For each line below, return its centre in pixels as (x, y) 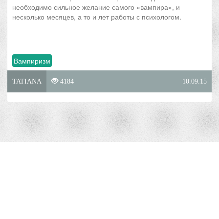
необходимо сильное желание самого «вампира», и (96, 7)
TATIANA (27, 81)
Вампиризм (32, 61)
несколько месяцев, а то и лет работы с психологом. (97, 17)
